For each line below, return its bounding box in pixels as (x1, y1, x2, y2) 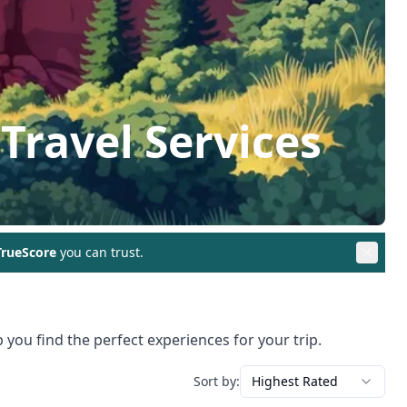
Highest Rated (252, 372, 338, 390)
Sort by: (194, 372, 240, 390)
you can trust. (56, 243, 144, 261)
